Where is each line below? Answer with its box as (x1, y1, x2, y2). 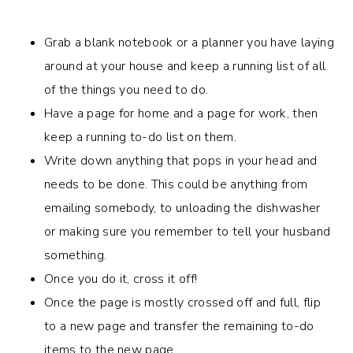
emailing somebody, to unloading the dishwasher (44, 199, 321, 217)
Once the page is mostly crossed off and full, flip (44, 293, 321, 311)
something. (44, 246, 107, 264)
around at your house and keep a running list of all (44, 57, 326, 75)
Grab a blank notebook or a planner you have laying (44, 33, 335, 51)
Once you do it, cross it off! (44, 269, 201, 288)
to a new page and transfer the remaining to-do (44, 317, 314, 335)
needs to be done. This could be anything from (44, 175, 308, 193)
